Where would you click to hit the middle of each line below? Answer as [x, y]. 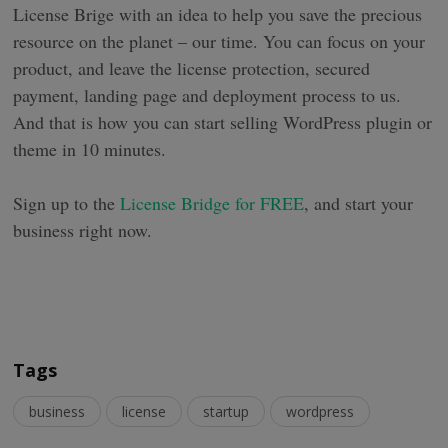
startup [226, 412]
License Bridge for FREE [212, 203]
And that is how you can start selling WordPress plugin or [223, 122]
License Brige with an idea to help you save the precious [218, 14]
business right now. [83, 230]
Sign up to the [67, 203]
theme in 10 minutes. [90, 149]
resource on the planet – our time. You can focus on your [219, 41]
